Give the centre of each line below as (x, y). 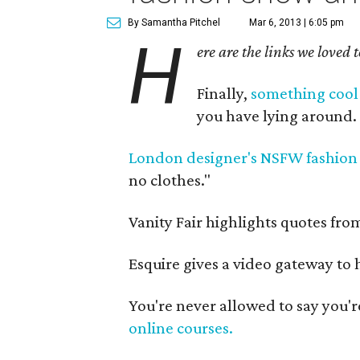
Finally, (224, 93)
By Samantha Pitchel (174, 22)
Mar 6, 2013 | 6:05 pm (297, 22)
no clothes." (170, 180)
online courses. (181, 328)
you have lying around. (277, 116)
